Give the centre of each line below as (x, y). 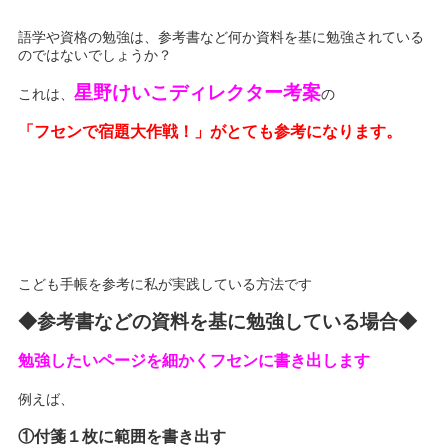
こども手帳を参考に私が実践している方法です (165, 284)
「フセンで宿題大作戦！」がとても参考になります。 (210, 131)
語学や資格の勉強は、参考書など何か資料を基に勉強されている (221, 37)
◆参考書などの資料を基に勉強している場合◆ (218, 321)
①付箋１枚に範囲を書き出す (122, 436)
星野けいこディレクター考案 (198, 92)
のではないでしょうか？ (95, 55)
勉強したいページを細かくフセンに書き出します (194, 360)
